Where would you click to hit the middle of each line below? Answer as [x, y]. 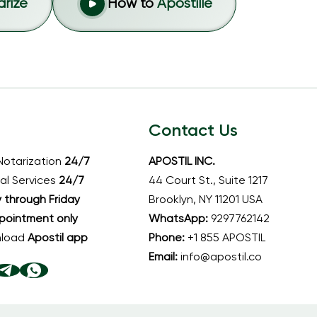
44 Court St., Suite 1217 [209, 181]
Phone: [168, 239]
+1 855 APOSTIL [227, 239]
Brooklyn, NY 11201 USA [206, 201]
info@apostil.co [221, 258]
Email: [165, 258]
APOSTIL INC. [182, 162]
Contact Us [194, 131]
